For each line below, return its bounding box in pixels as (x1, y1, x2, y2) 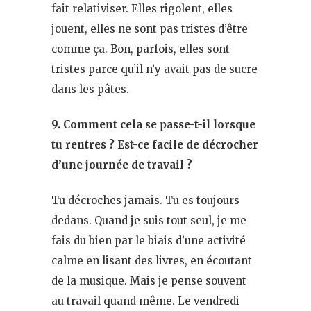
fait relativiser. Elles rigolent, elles (51, 1, 233, 15)
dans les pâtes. (51, 82, 129, 96)
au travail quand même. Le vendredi (51, 294, 239, 308)
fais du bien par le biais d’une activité (51, 233, 246, 247)
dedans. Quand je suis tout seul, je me (51, 213, 246, 227)
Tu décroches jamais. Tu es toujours (51, 193, 239, 207)
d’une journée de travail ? (51, 158, 192, 171)
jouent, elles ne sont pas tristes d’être (51, 22, 248, 35)
